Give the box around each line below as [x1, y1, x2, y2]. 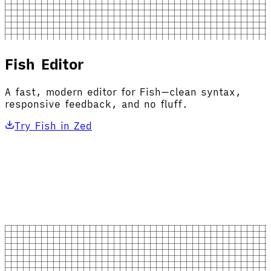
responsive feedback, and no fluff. [5, 97, 188, 110]
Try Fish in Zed [15, 119, 92, 132]
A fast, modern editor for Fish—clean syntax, [5, 85, 241, 98]
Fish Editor [5, 54, 84, 74]
